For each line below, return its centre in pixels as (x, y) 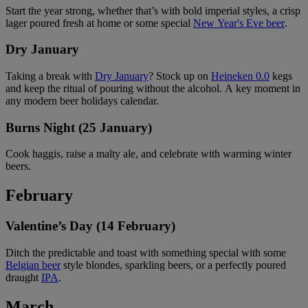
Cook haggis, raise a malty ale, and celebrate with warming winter (148, 154)
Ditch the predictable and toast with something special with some (146, 252)
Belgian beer (33, 265)
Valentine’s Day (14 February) (90, 226)
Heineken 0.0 (240, 76)
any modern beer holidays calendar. (82, 100)
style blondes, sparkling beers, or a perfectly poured (173, 265)
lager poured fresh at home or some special (99, 23)
